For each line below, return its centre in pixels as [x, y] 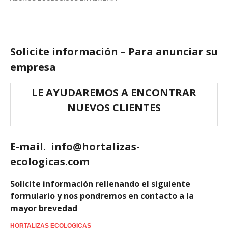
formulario [34, 196]
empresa [33, 67]
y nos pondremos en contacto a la [125, 196]
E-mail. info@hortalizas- [75, 146]
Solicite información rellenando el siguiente [100, 184]
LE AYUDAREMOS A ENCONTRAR [114, 92]
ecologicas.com [50, 162]
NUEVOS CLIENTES [114, 108]
